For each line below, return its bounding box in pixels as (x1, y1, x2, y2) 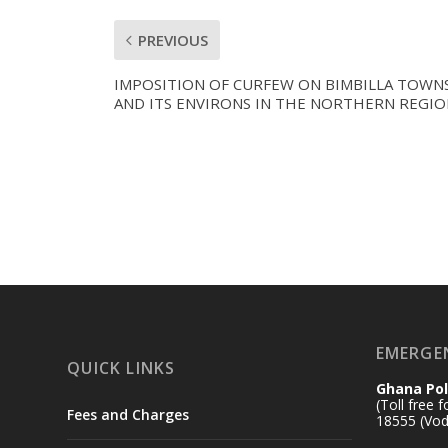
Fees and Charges (67, 405, 190, 425)
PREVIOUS (137, 29, 208, 50)
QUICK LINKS (67, 357, 176, 380)
